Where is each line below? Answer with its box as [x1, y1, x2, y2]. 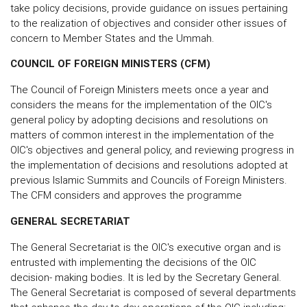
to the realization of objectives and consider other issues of [10, 16, 286, 29]
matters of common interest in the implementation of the [10, 128, 274, 142]
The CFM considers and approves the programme [10, 188, 242, 202]
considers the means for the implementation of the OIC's [10, 98, 272, 112]
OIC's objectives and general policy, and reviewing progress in [10, 143, 294, 157]
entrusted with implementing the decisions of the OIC [10, 255, 256, 269]
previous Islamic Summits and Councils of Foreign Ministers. [10, 173, 287, 187]
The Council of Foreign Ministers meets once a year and [10, 83, 269, 97]
